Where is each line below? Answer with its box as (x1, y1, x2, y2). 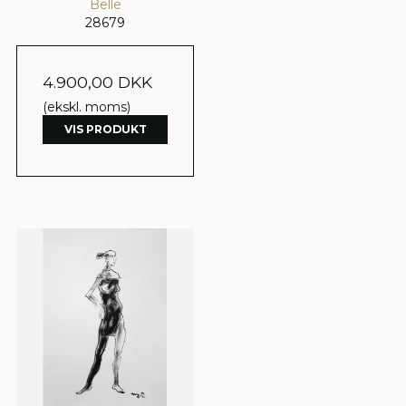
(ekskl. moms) (43, 99, 130, 116)
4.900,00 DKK (43, 72, 152, 92)
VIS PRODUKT (63, 122, 147, 137)
